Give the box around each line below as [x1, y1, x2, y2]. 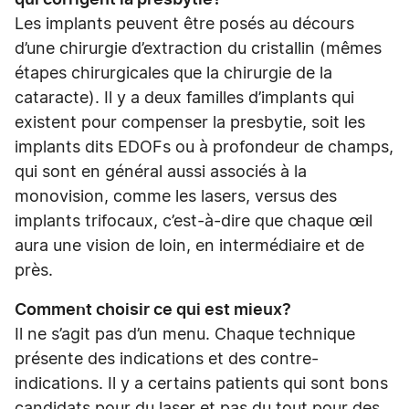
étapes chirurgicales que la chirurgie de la [15, 66, 332, 82]
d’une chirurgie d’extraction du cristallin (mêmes [15, 41, 382, 58]
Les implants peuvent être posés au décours [15, 16, 354, 33]
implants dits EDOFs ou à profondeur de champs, [15, 140, 393, 156]
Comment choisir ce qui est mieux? [15, 302, 291, 319]
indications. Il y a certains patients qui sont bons [15, 376, 388, 393]
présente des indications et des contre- [15, 351, 319, 368]
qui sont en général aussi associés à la [15, 164, 307, 181]
